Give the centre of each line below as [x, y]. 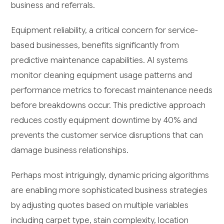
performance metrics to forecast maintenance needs [112, 90]
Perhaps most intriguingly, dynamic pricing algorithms [110, 175]
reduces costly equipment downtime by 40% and [104, 120]
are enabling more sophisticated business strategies [109, 190]
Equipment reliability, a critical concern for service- [105, 30]
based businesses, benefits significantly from [95, 45]
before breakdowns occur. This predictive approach [108, 105]
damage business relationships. [70, 150]
